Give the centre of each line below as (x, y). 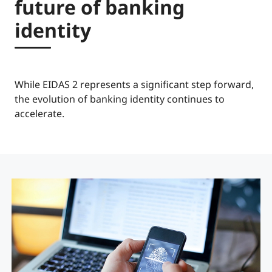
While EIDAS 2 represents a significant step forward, (134, 84)
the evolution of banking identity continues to (120, 99)
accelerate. (39, 113)
